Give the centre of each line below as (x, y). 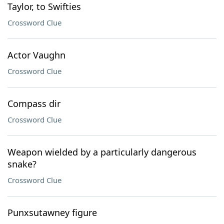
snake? (22, 164)
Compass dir (34, 103)
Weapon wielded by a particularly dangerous (102, 152)
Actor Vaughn (36, 55)
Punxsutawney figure (52, 212)
